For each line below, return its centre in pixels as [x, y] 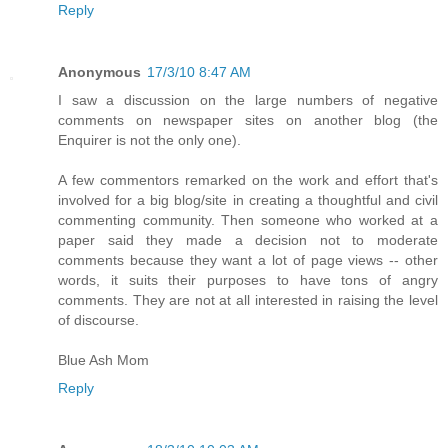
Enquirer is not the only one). [149, 139]
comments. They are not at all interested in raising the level [248, 299]
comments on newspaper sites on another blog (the [248, 119]
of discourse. [98, 319]
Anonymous [99, 71]
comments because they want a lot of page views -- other [248, 259]
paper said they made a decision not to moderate [248, 239]
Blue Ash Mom [103, 359]
